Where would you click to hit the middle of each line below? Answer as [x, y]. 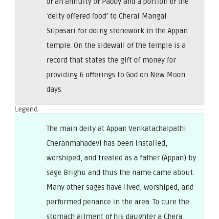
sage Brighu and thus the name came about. [120, 172]
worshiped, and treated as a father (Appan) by [121, 158]
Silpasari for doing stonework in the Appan [117, 31]
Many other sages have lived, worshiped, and [120, 187]
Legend [26, 109]
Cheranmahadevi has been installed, [107, 143]
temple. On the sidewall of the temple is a [116, 45]
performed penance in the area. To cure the [118, 202]
